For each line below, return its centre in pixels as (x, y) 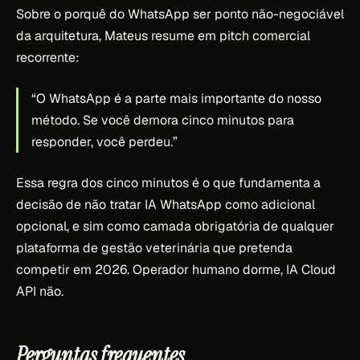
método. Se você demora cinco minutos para (163, 120)
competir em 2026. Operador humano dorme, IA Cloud (176, 269)
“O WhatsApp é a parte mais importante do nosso (176, 98)
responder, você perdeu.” (104, 141)
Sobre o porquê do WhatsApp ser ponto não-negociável (180, 14)
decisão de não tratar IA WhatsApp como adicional (166, 204)
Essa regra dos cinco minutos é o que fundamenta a (168, 182)
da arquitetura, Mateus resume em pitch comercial (163, 35)
